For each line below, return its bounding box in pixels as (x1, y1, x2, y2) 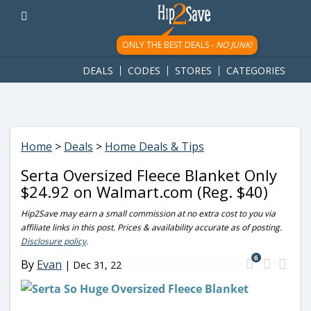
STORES (175, 64, 212, 77)
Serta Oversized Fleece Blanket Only (21, 165, 277, 185)
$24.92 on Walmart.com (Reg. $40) (21, 181, 268, 202)
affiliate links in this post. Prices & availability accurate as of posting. (21, 221, 282, 233)
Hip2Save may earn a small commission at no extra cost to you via (21, 208, 276, 219)
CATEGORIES (226, 64, 285, 77)
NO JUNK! (215, 39, 252, 51)
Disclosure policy (21, 235, 86, 247)
